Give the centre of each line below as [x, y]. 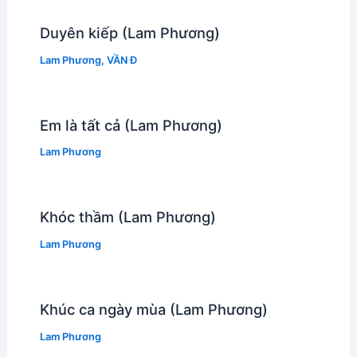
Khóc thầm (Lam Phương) [127, 217]
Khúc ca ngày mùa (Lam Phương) [153, 309]
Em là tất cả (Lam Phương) [131, 125]
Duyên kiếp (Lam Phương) [129, 32]
